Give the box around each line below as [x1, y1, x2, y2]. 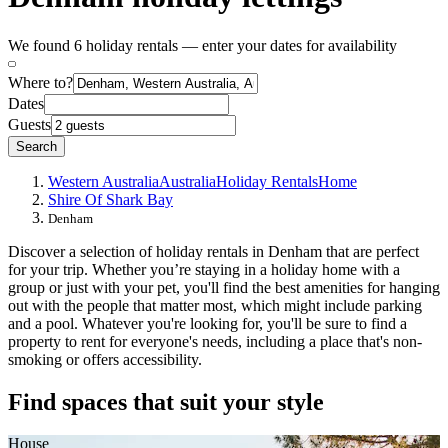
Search [16, 138, 57, 154]
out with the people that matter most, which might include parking [8, 296, 422, 314]
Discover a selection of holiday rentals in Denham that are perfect [8, 242, 419, 260]
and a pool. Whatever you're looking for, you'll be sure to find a [8, 314, 407, 332]
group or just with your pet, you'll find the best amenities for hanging [8, 278, 440, 296]
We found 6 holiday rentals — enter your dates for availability [8, 36, 397, 54]
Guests [8, 115, 51, 133]
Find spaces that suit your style [8, 388, 324, 415]
